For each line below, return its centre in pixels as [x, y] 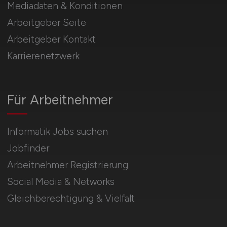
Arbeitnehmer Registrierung [67, 165]
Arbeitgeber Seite [46, 22]
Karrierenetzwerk [43, 56]
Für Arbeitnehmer [60, 100]
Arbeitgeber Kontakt [51, 39]
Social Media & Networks [61, 181]
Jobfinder [28, 148]
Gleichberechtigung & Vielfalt [71, 198]
